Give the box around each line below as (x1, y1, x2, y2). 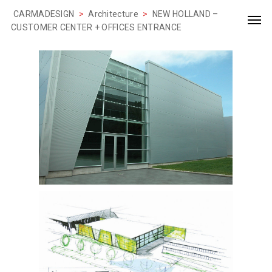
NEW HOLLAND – (152, 9, 219, 19)
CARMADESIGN (13, 9, 75, 19)
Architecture (88, 9, 138, 19)
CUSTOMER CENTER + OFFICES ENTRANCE (11, 22, 182, 32)
